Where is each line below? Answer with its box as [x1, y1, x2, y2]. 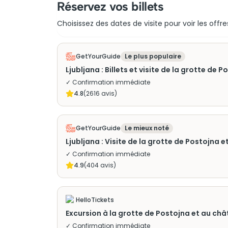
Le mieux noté [125, 124, 169, 132]
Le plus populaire [125, 52, 181, 61]
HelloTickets [76, 195, 114, 204]
